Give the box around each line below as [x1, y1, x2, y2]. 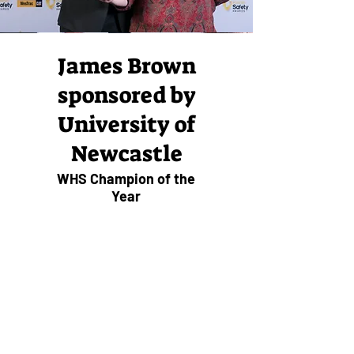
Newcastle [70, 139, 183, 168]
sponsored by [57, 81, 196, 110]
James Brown [57, 51, 196, 81]
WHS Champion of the [57, 170, 195, 187]
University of [58, 110, 195, 139]
